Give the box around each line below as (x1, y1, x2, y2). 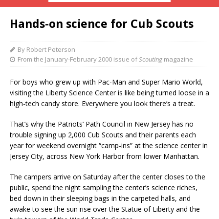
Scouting (139, 55, 162, 64)
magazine (162, 55, 193, 64)
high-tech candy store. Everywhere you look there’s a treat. (10, 99, 195, 108)
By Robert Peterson (18, 45, 75, 54)
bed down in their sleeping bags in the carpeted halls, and (10, 194, 191, 203)
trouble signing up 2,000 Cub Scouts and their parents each (10, 130, 196, 139)
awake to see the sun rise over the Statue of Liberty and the (10, 204, 200, 214)
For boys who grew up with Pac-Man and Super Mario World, (10, 77, 203, 87)
